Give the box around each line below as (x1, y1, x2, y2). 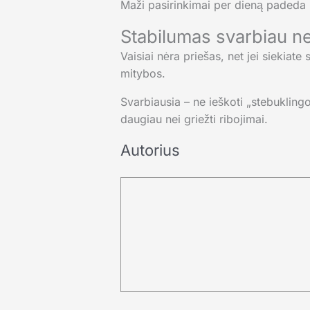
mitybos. (120, 66, 165, 81)
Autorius (120, 141, 180, 160)
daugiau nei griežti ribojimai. (120, 112, 268, 127)
